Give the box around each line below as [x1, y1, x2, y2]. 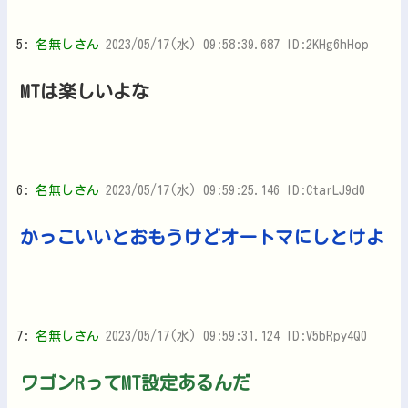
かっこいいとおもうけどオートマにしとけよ [20, 227, 384, 246]
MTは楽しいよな [20, 81, 149, 100]
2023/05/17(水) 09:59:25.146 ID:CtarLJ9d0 [106, 183, 365, 197]
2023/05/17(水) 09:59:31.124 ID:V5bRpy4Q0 [106, 329, 367, 342]
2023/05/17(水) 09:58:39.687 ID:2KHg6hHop [106, 37, 369, 51]
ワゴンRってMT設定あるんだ [20, 372, 250, 392]
